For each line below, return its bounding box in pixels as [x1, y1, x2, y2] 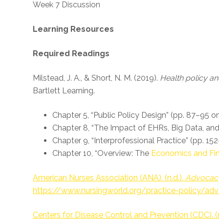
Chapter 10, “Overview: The [52, 149, 152, 158]
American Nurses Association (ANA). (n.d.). [33, 173, 186, 182]
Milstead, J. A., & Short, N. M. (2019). [33, 73, 160, 83]
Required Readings [33, 49, 110, 58]
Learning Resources [33, 24, 114, 34]
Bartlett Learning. [33, 86, 95, 95]
